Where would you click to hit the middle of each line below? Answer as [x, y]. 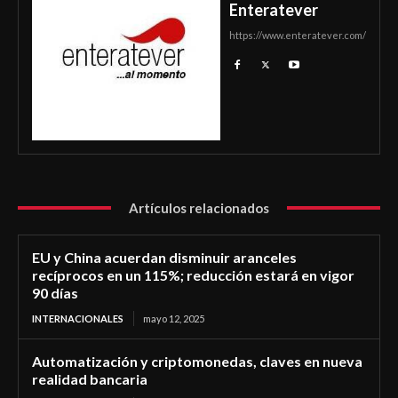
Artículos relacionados [199, 207]
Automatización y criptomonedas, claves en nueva [197, 361]
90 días [55, 292]
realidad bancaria [90, 378]
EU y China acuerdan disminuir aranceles [164, 257]
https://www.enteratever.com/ [298, 35]
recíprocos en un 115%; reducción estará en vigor [193, 275]
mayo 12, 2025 [174, 318]
